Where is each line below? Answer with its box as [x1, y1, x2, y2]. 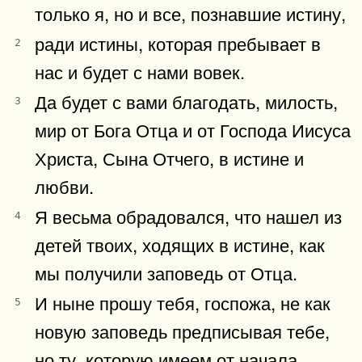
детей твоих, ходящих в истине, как [35, 230, 325, 257]
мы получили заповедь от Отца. [35, 259, 297, 285]
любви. [35, 172, 94, 199]
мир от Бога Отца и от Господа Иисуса [35, 116, 351, 142]
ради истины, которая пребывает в [35, 29, 321, 56]
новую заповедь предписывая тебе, [35, 317, 330, 343]
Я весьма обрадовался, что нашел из [35, 202, 342, 229]
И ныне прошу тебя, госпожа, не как [35, 288, 330, 315]
